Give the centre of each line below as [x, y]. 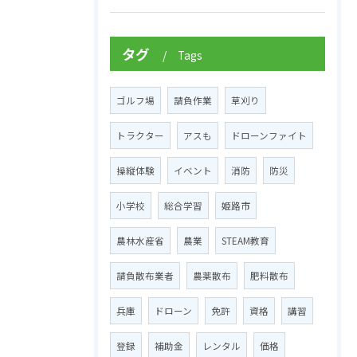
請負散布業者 [145, 276]
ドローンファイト [269, 135]
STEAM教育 [245, 241]
